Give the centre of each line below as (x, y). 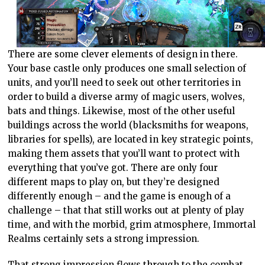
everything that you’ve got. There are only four (113, 168)
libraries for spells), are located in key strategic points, (131, 140)
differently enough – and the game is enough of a (119, 196)
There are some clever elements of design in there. (123, 54)
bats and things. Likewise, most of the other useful (122, 111)
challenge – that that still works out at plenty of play (126, 211)
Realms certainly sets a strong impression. (104, 239)
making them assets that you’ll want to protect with (124, 154)
